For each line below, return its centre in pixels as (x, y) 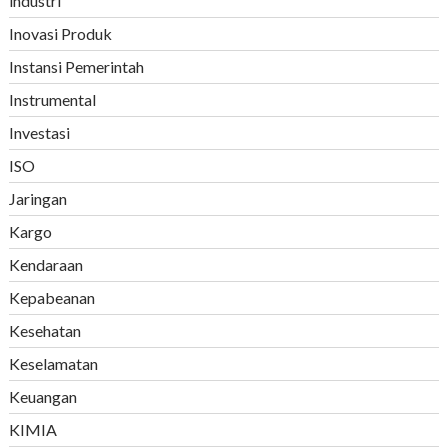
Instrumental (52, 100)
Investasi (39, 133)
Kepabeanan (51, 298)
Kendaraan (45, 265)
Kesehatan (44, 331)
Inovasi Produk (60, 34)
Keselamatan (53, 364)
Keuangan (42, 397)
